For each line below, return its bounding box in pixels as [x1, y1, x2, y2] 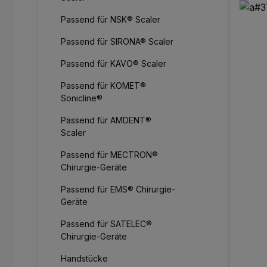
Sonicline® [61, 93, 103, 104]
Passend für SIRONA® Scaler [61, 36, 173, 47]
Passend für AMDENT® [61, 115, 151, 126]
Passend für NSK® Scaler [61, 14, 160, 25]
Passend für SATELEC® [61, 219, 152, 229]
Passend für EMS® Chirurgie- [61, 184, 175, 195]
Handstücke [61, 253, 108, 264]
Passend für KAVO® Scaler [61, 58, 166, 69]
